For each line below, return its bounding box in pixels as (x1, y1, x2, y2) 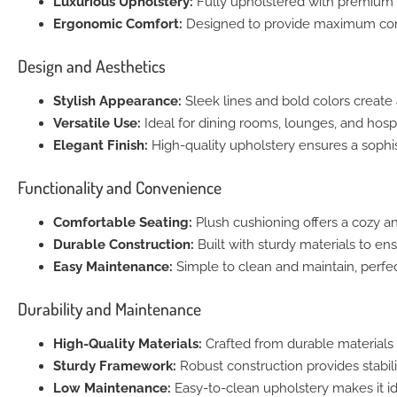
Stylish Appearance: (53, 92, 182, 109)
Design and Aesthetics (18, 54, 166, 77)
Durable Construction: (53, 236, 194, 253)
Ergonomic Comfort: (53, 15, 183, 32)
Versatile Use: (53, 114, 141, 131)
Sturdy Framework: (53, 357, 176, 374)
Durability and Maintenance (18, 297, 201, 320)
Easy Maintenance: (53, 258, 173, 275)
